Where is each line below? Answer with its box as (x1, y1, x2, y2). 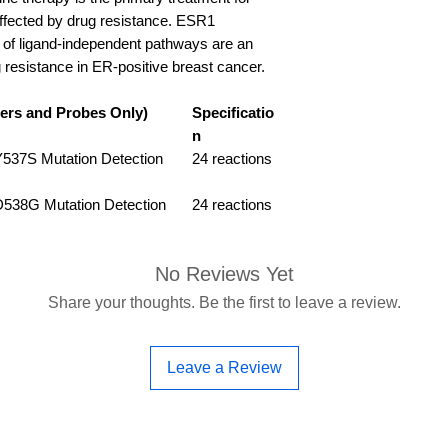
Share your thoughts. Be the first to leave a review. (47, 294, 401, 312)
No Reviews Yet (154, 263, 294, 286)
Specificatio (192, 104, 274, 122)
